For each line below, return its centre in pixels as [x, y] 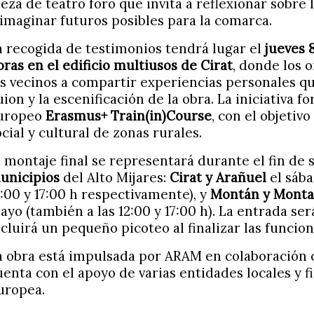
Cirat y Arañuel [218, 177]
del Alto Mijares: [115, 177]
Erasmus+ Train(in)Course [129, 116]
